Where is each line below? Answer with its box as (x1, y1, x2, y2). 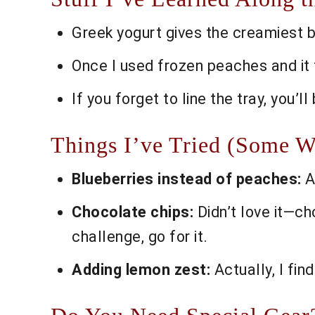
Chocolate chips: (72, 203, 193, 221)
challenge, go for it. (72, 228, 208, 246)
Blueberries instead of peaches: (72, 170, 302, 188)
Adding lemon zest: (72, 261, 210, 279)
